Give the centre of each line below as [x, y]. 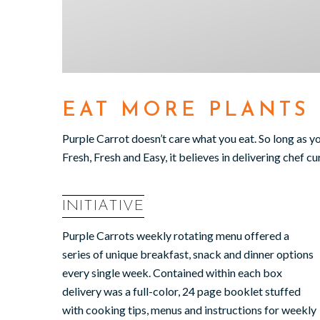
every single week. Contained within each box [172, 272]
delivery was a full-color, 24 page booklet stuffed [181, 291]
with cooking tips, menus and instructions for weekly [189, 309]
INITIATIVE [103, 206]
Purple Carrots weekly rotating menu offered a [176, 235]
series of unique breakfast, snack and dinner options [188, 254]
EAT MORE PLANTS [186, 111]
